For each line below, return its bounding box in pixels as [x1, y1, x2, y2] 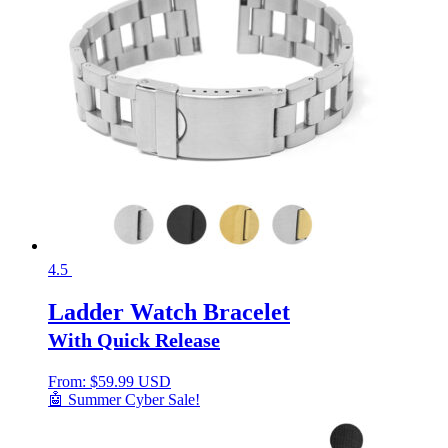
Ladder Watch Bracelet [48, 298, 290, 325]
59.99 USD [98, 372, 171, 390]
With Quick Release [48, 328, 220, 351]
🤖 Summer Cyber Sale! [48, 390, 200, 408]
